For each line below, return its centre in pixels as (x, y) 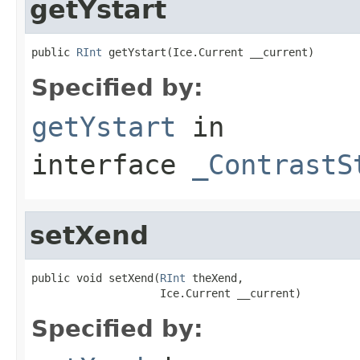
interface (112, 164)
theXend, (215, 278)
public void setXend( (96, 278)
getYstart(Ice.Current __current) (208, 52)
